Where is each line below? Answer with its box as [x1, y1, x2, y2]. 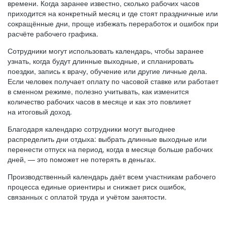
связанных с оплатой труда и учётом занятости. [8, 192, 167, 202]
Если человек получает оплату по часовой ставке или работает [8, 76, 218, 86]
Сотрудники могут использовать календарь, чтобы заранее [8, 46, 204, 56]
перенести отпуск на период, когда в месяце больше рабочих [8, 144, 213, 154]
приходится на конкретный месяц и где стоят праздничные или [8, 8, 218, 18]
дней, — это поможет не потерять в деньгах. [8, 154, 156, 164]
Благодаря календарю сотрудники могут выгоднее [8, 124, 175, 134]
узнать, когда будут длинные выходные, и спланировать [8, 56, 194, 66]
